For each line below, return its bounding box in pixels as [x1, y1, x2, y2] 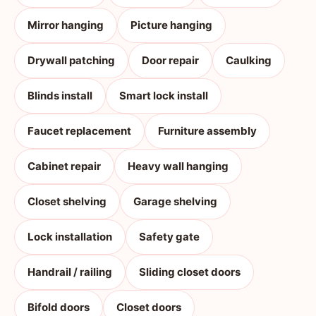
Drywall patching [28, 54, 115, 67]
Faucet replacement [28, 124, 131, 138]
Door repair [142, 54, 199, 67]
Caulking [226, 54, 272, 67]
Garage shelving [133, 195, 217, 208]
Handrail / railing [28, 265, 112, 279]
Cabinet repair [28, 159, 101, 173]
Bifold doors [28, 300, 90, 314]
